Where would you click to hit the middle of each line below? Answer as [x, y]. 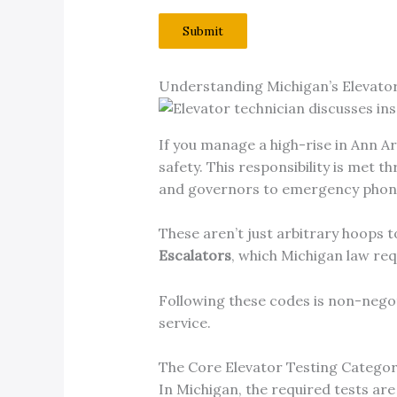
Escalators [195, 256]
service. [184, 322]
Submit [202, 31]
